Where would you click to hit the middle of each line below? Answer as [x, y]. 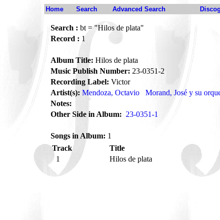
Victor [120, 82]
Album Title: [72, 60]
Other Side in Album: [86, 114]
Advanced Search [139, 9]
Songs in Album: [78, 136]
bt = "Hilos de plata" [111, 28]
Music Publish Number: [90, 71]
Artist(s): [65, 93]
